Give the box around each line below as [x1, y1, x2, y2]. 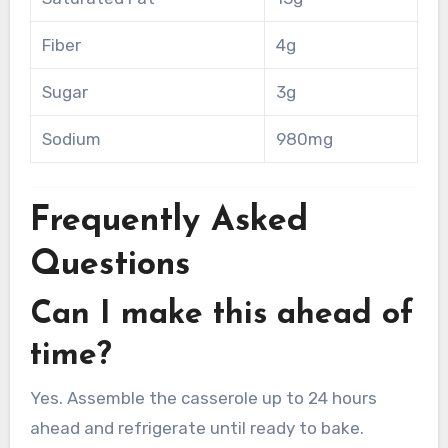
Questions [29, 248, 190, 284]
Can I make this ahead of [29, 298, 414, 331]
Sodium [41, 128, 101, 149]
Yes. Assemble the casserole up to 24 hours [29, 388, 377, 409]
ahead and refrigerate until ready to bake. [29, 418, 364, 439]
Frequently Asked [29, 204, 308, 240]
